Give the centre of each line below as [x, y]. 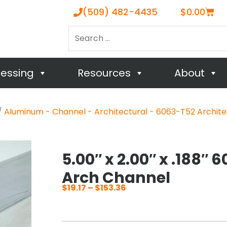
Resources [104, 73]
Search [82, 31]
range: [140, 215]
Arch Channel [116, 178]
